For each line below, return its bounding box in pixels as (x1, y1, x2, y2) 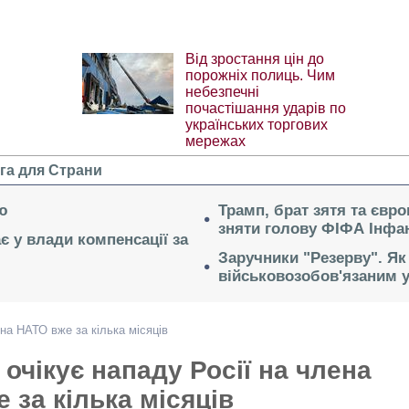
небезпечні (184, 84, 259, 100)
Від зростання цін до (184, 51, 324, 68)
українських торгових (184, 117, 328, 133)
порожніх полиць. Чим (184, 68, 335, 84)
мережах (184, 133, 246, 150)
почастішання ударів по (184, 100, 346, 117)
